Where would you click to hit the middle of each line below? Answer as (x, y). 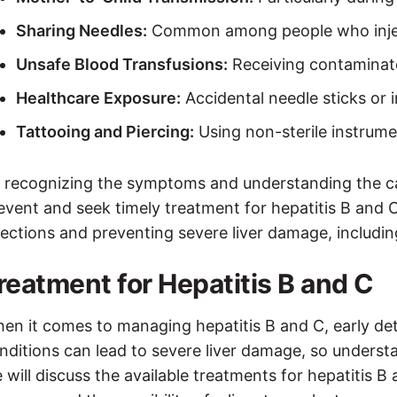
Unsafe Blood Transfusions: (122, 64)
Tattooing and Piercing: (105, 131)
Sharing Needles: (82, 30)
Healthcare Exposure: (98, 97)
